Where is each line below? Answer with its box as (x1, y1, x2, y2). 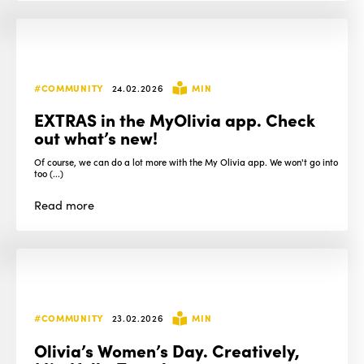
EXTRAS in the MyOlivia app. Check (34, 107, 316, 132)
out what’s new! (34, 125, 158, 149)
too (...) (34, 167, 64, 180)
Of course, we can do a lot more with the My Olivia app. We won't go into (34, 155, 339, 169)
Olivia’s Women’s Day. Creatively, (34, 337, 301, 362)
